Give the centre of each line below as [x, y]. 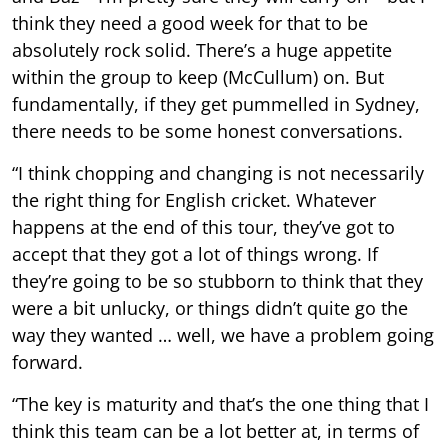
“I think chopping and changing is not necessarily [218, 172]
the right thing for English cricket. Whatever [194, 199]
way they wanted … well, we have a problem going [223, 334]
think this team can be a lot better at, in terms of [215, 430]
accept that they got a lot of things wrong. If [195, 253]
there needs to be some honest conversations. [207, 130]
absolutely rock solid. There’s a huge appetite [202, 49]
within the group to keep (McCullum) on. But [198, 76]
